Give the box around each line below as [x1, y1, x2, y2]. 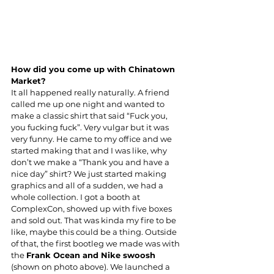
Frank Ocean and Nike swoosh [26, 250, 158, 261]
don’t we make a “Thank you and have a [11, 157, 171, 168]
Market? [11, 76, 46, 86]
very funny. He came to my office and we [11, 134, 174, 144]
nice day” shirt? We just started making [11, 169, 168, 179]
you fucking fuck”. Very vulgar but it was [11, 122, 171, 133]
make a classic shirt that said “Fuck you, [11, 111, 169, 121]
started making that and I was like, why [11, 146, 169, 156]
